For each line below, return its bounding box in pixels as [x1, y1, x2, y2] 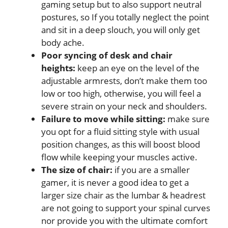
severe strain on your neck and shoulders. [41, 100, 207, 112]
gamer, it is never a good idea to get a [41, 176, 189, 188]
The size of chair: [41, 163, 112, 176]
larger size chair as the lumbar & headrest [41, 189, 206, 201]
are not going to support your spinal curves [41, 202, 210, 214]
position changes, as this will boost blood [41, 138, 200, 150]
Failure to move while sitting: [41, 112, 165, 125]
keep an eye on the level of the [75, 62, 199, 74]
